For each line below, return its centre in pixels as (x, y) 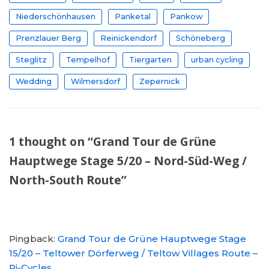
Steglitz (31, 59)
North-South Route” (68, 180)
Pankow (186, 16)
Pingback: (33, 238)
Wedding (34, 81)
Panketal (133, 16)
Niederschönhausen (56, 16)
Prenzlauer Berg (48, 38)
